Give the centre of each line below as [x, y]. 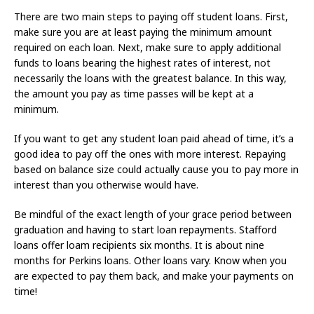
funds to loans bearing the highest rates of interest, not [142, 63]
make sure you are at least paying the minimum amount [143, 32]
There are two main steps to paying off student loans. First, [151, 17]
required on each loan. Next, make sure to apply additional [148, 48]
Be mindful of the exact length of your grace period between [153, 214]
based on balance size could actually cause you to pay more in [156, 170]
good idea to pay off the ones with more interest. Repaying [150, 154]
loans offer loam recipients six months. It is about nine [139, 245]
